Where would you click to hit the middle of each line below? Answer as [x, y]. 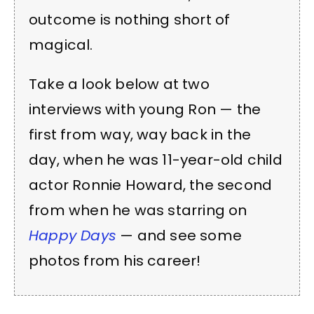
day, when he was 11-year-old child [156, 160]
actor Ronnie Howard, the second [151, 185]
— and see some [179, 236]
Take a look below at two [119, 84]
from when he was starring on [138, 211]
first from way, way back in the [140, 135]
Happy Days [73, 236]
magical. [61, 45]
